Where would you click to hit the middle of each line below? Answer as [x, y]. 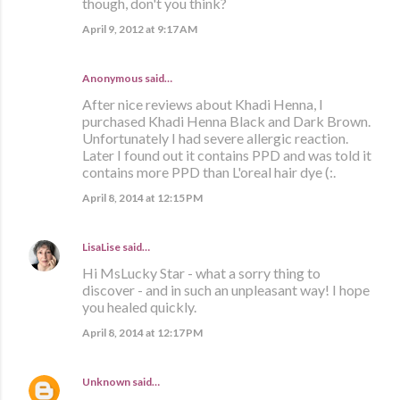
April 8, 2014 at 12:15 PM [142, 198]
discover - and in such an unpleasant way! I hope [226, 290]
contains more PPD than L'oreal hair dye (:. [209, 172]
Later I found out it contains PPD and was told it [227, 155]
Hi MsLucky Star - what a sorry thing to [201, 273]
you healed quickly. [139, 307]
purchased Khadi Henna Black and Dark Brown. [226, 121]
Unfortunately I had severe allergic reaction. [215, 138]
